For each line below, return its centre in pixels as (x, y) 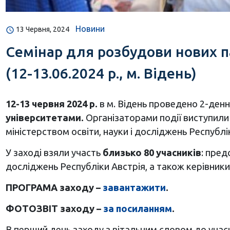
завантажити (134, 188)
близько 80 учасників (152, 153)
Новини (90, 29)
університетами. (45, 118)
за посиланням (137, 209)
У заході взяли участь (54, 153)
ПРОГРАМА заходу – (54, 188)
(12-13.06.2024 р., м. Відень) (101, 73)
